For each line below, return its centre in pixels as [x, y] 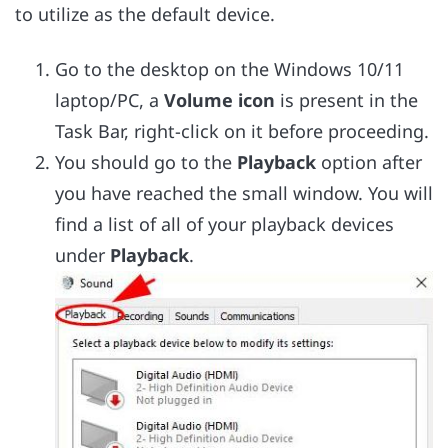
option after [369, 161]
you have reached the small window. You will [244, 192]
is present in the [346, 99]
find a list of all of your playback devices [224, 223]
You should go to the [146, 161]
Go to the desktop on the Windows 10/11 [229, 68]
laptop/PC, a [109, 99]
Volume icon [219, 99]
